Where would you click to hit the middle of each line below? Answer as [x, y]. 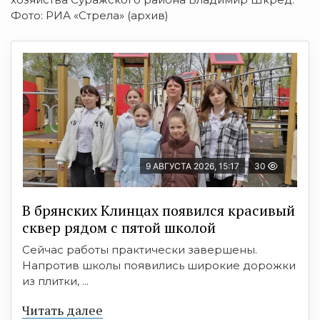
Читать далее [62, 310]
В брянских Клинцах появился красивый [159, 210]
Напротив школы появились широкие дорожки [159, 265]
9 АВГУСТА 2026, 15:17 [192, 166]
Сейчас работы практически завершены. [140, 249]
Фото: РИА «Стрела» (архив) [90, 15]
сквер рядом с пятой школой [119, 227]
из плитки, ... [55, 281]
